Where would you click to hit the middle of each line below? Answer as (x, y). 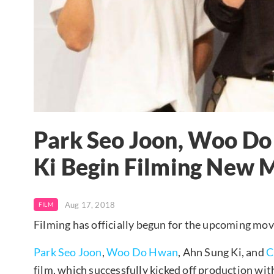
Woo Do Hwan (143, 252)
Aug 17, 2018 (90, 205)
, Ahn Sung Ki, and (222, 252)
